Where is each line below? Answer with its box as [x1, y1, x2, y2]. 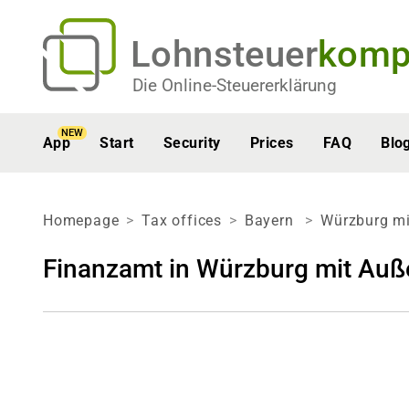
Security [163, 134, 221, 152]
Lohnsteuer [131, 33, 318, 76]
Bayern [244, 212, 299, 229]
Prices [249, 134, 294, 152]
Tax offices [142, 212, 223, 229]
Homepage [43, 212, 120, 229]
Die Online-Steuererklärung [132, 75, 337, 96]
